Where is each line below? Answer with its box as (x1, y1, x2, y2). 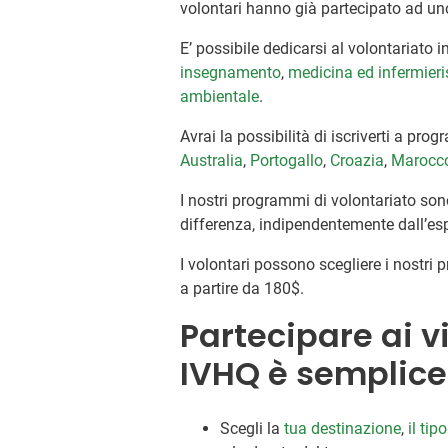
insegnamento (180, 62, 282, 82)
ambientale (180, 86, 260, 106)
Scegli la (220, 418, 285, 438)
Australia (180, 150, 244, 170)
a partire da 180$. (180, 278, 305, 298)
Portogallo (250, 150, 324, 170)
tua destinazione (284, 418, 402, 438)
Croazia (330, 150, 385, 170)
